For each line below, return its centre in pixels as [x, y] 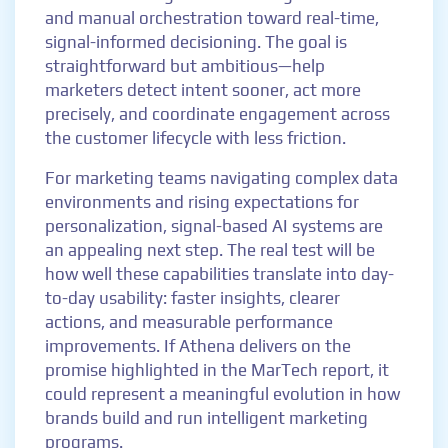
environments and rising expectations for [202, 202]
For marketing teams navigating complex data [221, 178]
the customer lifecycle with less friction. [195, 138]
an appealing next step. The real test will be [210, 250]
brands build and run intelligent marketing [206, 418]
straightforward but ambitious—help [185, 66]
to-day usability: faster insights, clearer [192, 298]
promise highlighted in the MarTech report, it [217, 370]
